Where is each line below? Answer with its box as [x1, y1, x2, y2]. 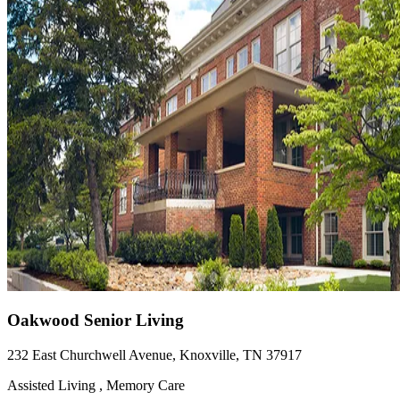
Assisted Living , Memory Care [7, 378, 185, 394]
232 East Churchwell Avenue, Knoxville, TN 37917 [7, 347, 302, 363]
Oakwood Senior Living [7, 311, 184, 330]
